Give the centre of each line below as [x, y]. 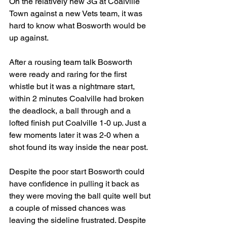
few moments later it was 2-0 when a [75, 135]
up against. [29, 38]
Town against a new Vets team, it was [77, 13]
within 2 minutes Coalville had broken [78, 99]
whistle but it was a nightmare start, [73, 86]
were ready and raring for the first [69, 74]
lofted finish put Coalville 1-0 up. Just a [79, 123]
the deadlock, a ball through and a [71, 111]
